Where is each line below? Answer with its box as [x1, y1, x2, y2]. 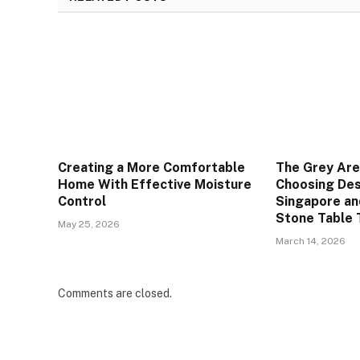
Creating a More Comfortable [58, 160, 245, 176]
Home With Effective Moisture [58, 177, 252, 193]
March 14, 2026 [276, 235, 346, 247]
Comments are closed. [58, 287, 172, 301]
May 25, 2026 [58, 219, 120, 231]
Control [58, 194, 106, 210]
